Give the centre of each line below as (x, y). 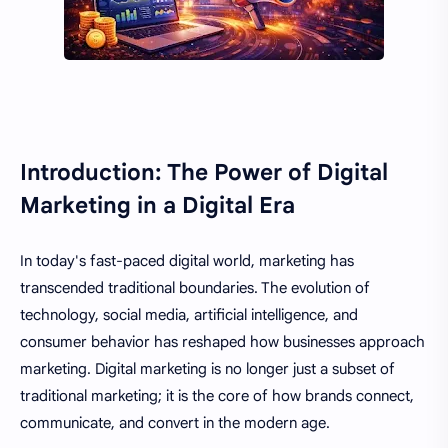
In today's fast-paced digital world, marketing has (187, 260)
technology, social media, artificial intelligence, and (189, 314)
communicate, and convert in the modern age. (175, 422)
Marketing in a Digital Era (157, 205)
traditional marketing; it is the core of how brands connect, (217, 395)
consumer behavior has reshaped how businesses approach (222, 341)
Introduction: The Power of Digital (204, 172)
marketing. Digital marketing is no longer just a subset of (207, 368)
